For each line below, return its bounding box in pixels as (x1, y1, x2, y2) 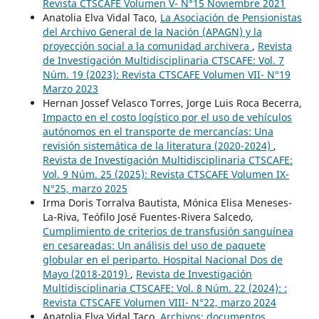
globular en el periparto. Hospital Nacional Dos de (42, 253, 283, 267)
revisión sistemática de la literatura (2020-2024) (42, 139, 273, 153)
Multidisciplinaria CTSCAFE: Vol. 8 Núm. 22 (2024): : (42, 281, 287, 296)
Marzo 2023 (42, 82, 98, 96)
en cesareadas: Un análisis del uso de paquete (42, 239, 266, 253)
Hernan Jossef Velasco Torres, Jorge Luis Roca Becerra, (42, 96, 302, 110)
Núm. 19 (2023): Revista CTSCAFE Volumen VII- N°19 (42, 68, 291, 82)
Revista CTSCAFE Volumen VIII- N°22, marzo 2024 (42, 296, 276, 310)
